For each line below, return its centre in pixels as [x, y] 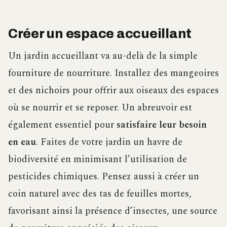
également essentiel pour [62, 125]
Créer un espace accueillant [100, 33]
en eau [22, 142]
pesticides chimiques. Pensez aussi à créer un [104, 176]
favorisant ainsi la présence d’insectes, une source [113, 211]
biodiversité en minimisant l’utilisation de [98, 159]
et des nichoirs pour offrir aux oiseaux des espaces [113, 90]
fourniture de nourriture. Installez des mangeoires [113, 73]
